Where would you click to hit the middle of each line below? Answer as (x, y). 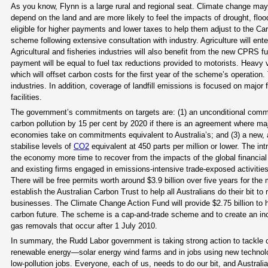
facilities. (26, 97)
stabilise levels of (42, 146)
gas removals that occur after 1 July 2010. (84, 226)
